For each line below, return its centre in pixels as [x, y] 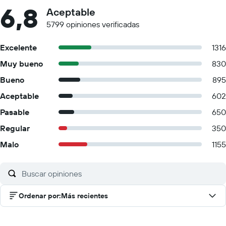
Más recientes [84, 196]
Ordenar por [39, 196]
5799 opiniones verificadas [93, 24]
